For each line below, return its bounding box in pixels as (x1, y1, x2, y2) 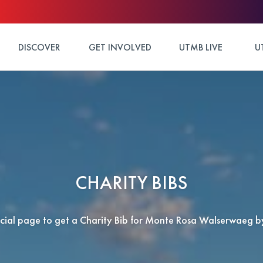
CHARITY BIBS (75, 171, 188, 195)
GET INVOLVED (88, 41, 151, 53)
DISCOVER (18, 41, 60, 53)
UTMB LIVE (178, 41, 222, 53)
